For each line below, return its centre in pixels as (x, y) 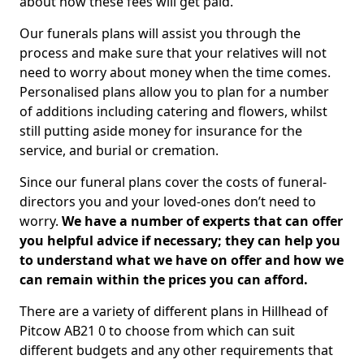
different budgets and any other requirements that (176, 350)
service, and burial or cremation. (119, 150)
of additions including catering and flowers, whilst (173, 111)
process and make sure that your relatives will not (173, 53)
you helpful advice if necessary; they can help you (180, 240)
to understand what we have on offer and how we (182, 260)
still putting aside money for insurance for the (161, 131)
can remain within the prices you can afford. (164, 279)
